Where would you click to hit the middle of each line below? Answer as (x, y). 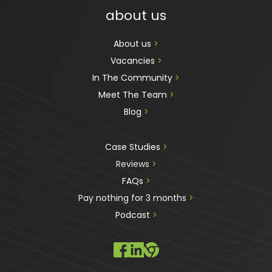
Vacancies (134, 61)
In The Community (134, 78)
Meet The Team (134, 95)
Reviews (132, 164)
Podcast (132, 215)
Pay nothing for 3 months (134, 198)
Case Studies (134, 147)
